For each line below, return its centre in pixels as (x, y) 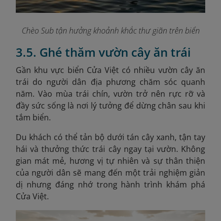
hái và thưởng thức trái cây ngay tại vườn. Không (110, 149)
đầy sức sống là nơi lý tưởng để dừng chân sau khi (110, 105)
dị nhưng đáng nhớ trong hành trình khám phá (110, 184)
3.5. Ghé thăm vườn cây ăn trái (103, 52)
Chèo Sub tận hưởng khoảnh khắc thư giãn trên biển (110, 30)
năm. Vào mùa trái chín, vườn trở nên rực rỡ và (110, 93)
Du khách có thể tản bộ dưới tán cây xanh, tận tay (110, 137)
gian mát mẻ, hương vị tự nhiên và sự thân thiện (110, 161)
